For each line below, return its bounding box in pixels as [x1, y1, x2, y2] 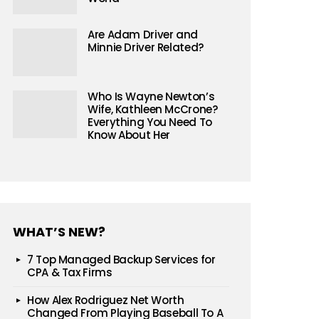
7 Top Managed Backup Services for [27, 252, 216, 267]
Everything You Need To [88, 115, 212, 130]
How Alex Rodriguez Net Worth [27, 293, 184, 308]
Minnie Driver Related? [88, 40, 204, 55]
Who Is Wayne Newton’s [88, 89, 215, 104]
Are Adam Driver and [88, 27, 198, 42]
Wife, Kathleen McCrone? [88, 102, 218, 117]
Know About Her [88, 127, 170, 142]
